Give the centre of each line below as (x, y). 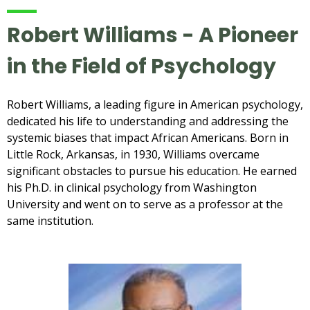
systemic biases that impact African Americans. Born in (148, 137)
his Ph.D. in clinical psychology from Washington (132, 187)
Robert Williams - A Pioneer (153, 35)
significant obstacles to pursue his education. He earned (152, 171)
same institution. (50, 220)
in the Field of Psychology (142, 66)
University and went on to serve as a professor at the (145, 204)
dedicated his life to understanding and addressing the (148, 121)
